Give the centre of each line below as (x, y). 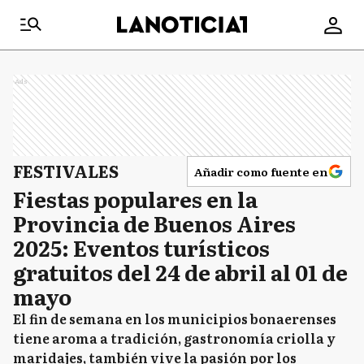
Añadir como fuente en (261, 171)
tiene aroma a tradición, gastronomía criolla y (174, 338)
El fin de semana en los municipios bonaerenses (175, 318)
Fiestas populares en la (135, 199)
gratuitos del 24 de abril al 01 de (180, 272)
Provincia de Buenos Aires (154, 223)
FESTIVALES (66, 171)
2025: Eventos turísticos (141, 247)
